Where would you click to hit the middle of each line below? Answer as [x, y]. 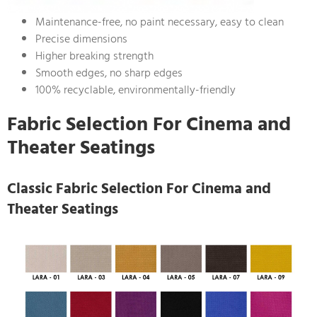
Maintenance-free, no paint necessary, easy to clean [160, 22]
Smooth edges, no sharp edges [109, 73]
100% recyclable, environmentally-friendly [136, 90]
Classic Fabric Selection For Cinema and [139, 189]
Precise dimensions [81, 39]
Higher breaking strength [94, 56]
